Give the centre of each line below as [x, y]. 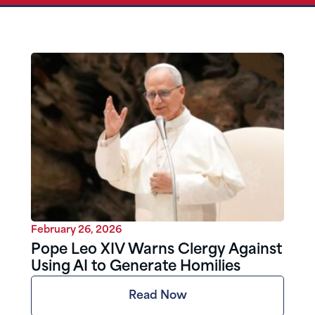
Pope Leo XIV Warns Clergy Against [156, 251]
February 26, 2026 [76, 231]
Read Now [157, 296]
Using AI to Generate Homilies [136, 268]
